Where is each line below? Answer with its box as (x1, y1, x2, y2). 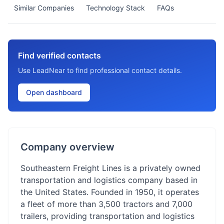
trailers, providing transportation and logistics (20, 211, 194, 221)
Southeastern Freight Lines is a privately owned (20, 163, 200, 173)
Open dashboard (26, 88, 82, 96)
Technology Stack (86, 3, 145, 12)
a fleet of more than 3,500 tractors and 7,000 (20, 199, 192, 209)
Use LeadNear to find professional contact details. (18, 66, 182, 74)
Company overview (20, 141, 114, 153)
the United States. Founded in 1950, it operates (20, 187, 199, 197)
